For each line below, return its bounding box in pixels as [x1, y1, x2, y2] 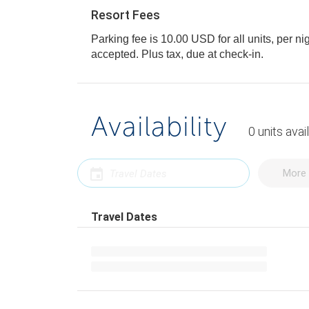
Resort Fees [91, 8, 160, 22]
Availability [91, 110, 228, 143]
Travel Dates [91, 210, 157, 223]
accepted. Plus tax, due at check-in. [166, 48, 263, 60]
